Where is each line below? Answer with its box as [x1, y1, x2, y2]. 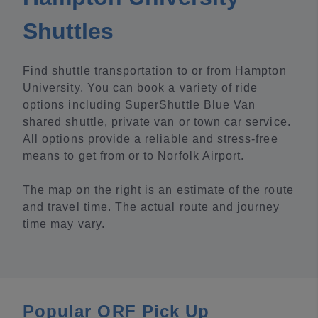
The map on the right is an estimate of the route [23, 184, 294, 196]
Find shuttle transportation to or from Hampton [23, 65, 287, 77]
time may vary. [23, 218, 105, 230]
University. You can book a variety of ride [23, 82, 258, 94]
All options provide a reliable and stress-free [23, 133, 278, 145]
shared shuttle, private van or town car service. [23, 116, 291, 128]
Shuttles [23, 18, 114, 44]
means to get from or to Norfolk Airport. [23, 150, 245, 162]
